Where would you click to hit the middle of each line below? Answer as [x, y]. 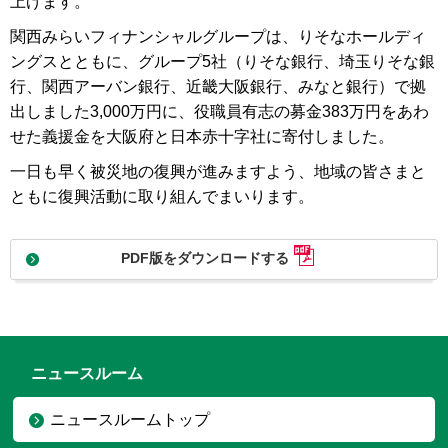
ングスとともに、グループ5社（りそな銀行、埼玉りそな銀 [222, 61]
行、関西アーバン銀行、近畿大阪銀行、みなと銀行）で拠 [218, 86]
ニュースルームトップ [130, 420]
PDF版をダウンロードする [205, 258]
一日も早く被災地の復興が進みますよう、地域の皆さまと [218, 171]
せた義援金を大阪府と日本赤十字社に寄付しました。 [202, 136]
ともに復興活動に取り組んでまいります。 [162, 196]
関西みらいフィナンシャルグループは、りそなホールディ [218, 36]
